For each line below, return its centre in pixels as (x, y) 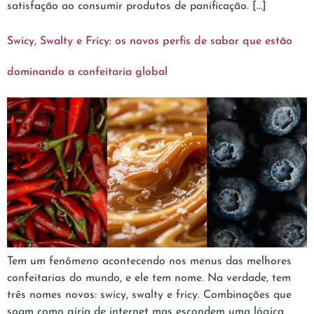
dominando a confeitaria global (87, 73)
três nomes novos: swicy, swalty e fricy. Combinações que (149, 295)
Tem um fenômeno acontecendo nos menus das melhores (149, 262)
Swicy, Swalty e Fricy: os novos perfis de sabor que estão (150, 42)
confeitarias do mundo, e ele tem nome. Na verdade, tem (149, 279)
